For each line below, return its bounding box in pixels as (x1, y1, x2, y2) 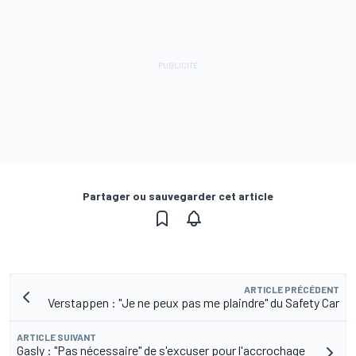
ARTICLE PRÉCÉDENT (244, 283, 339, 295)
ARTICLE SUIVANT (17, 331, 96, 342)
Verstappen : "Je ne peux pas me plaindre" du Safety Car (48, 294, 339, 310)
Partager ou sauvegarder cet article (83, 188, 273, 203)
